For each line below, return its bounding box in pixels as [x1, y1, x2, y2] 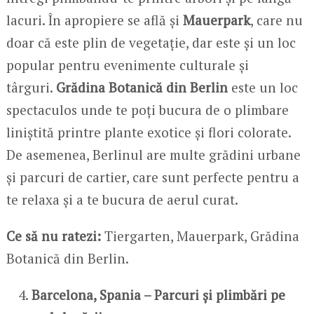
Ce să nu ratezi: [6, 227, 101, 245]
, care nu [250, 11, 303, 29]
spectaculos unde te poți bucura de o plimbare [6, 101, 289, 119]
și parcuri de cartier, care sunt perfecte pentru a [6, 168, 299, 186]
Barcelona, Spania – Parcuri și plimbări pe [32, 286, 286, 304]
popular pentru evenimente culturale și [6, 56, 249, 74]
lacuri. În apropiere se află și [6, 11, 183, 29]
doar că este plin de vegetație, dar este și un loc [6, 34, 296, 52]
